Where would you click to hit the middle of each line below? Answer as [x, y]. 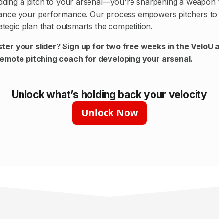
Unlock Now [109, 113]
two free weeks [136, 47]
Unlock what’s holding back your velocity [109, 95]
